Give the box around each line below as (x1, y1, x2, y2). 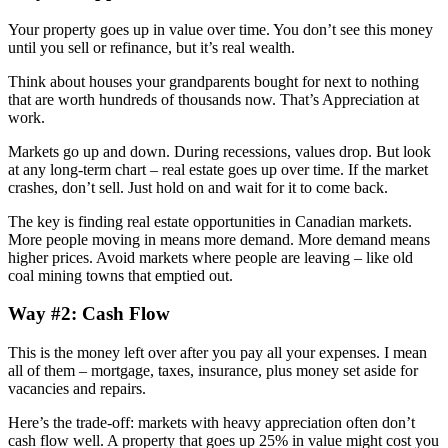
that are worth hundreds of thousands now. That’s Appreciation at (8, 90, 419, 108)
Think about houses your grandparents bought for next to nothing (8, 72, 419, 90)
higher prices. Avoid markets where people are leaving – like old (8, 248, 413, 266)
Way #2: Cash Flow (8, 303, 170, 325)
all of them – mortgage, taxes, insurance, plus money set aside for (8, 361, 418, 379)
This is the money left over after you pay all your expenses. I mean (8, 343, 427, 361)
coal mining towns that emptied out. (8, 266, 233, 284)
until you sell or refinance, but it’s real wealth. (8, 38, 295, 56)
